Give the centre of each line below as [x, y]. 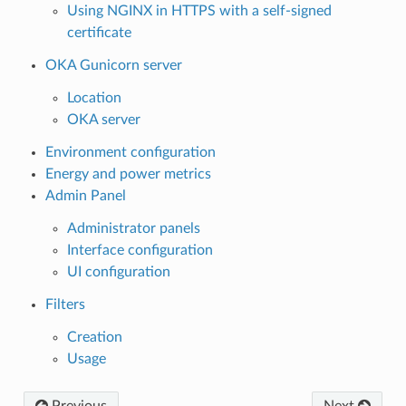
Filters [65, 304]
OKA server [103, 119]
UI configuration [118, 271]
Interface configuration [140, 250]
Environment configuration [130, 152]
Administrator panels [133, 228]
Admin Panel [85, 195]
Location [94, 97]
